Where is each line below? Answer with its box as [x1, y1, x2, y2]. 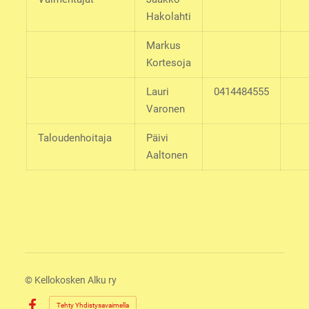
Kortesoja [146, 56, 191, 69]
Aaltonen [146, 148, 188, 161]
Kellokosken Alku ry [34, 274, 117, 286]
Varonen [146, 102, 185, 115]
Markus [146, 39, 181, 52]
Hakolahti [146, 10, 191, 23]
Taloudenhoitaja [37, 131, 112, 144]
